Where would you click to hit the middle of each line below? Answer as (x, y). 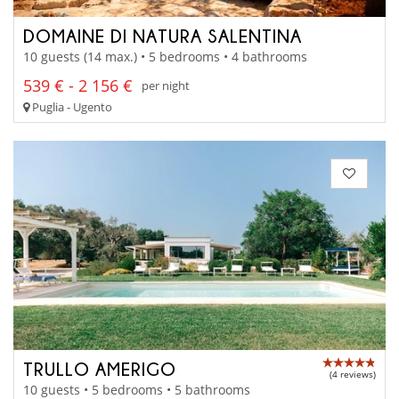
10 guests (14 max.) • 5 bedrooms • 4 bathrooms (165, 56)
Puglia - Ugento (71, 106)
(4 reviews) (353, 375)
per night (166, 86)
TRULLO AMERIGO (100, 369)
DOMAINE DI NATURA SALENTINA (163, 36)
